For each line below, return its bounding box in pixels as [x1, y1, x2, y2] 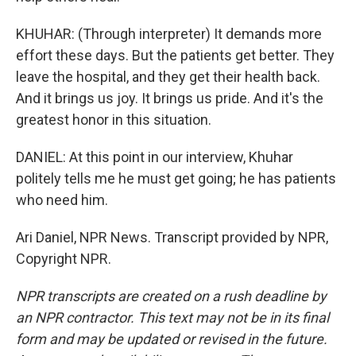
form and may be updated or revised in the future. [16, 331, 327, 347]
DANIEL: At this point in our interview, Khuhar [16, 149, 293, 165]
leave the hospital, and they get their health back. [16, 68, 320, 85]
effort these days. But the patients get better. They [16, 47, 335, 64]
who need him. [16, 192, 108, 208]
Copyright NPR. [16, 250, 111, 267]
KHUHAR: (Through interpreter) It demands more [16, 25, 322, 42]
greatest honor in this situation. [16, 111, 211, 128]
